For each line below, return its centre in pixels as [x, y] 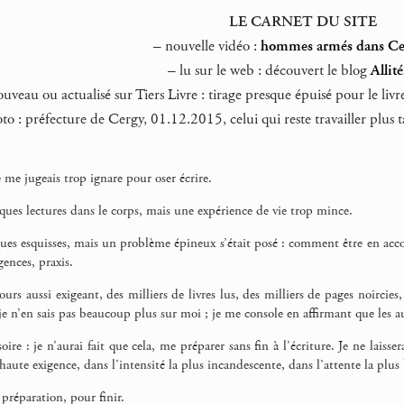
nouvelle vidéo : [211, 46]
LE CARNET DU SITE [303, 21]
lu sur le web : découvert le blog [273, 70]
